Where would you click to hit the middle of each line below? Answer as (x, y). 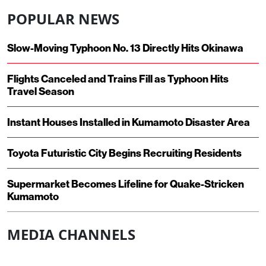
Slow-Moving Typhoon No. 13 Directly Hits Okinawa (125, 47)
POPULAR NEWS (63, 18)
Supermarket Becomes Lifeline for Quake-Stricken (126, 183)
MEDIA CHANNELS (71, 234)
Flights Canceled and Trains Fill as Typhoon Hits (118, 78)
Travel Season (41, 91)
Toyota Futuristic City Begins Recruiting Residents (124, 153)
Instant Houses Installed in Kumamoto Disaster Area (129, 122)
